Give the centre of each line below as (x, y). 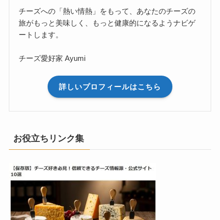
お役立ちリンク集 (48, 139)
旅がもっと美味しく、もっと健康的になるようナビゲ (107, 23)
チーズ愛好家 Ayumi (52, 58)
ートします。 (41, 35)
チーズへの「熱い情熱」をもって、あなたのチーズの (107, 11)
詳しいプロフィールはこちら (110, 86)
